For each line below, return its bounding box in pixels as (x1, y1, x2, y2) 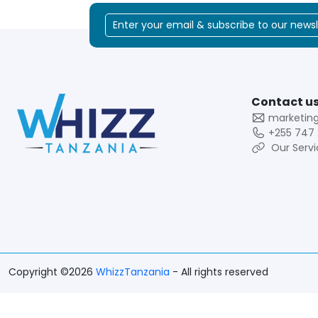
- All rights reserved (172, 264, 268, 279)
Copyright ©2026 (9, 264, 96, 279)
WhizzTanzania (96, 264, 172, 279)
